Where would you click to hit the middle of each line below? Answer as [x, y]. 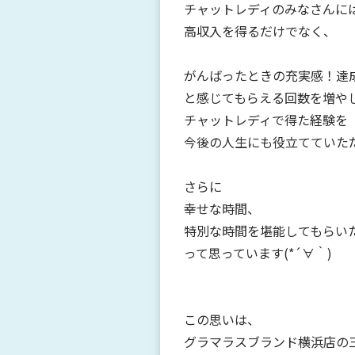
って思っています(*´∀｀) [258, 252]
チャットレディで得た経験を [266, 119]
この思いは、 [222, 319]
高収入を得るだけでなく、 [260, 31]
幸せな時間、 [222, 208]
